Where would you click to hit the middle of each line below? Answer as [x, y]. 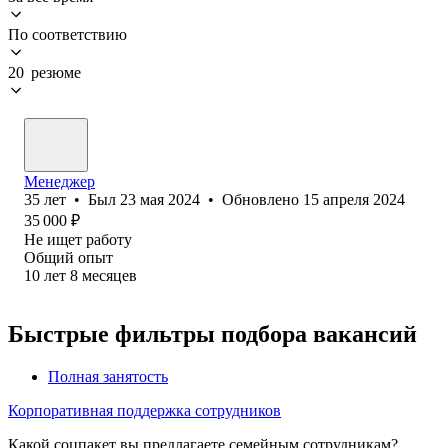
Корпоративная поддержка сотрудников [144, 410]
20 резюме [44, 72]
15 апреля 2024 [354, 199]
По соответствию [67, 34]
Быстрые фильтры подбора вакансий [212, 333]
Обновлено [262, 199]
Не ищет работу [78, 239]
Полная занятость [108, 376]
